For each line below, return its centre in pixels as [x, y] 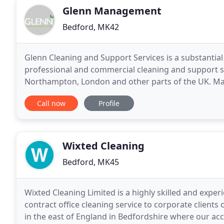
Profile [109, 103]
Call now [51, 103]
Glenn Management [112, 11]
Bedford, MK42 [91, 27]
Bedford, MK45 [91, 162]
